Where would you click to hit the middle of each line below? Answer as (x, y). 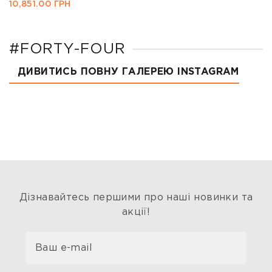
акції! (136, 212)
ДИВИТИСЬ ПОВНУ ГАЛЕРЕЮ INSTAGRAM (128, 72)
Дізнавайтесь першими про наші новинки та (136, 198)
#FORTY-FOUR (67, 49)
